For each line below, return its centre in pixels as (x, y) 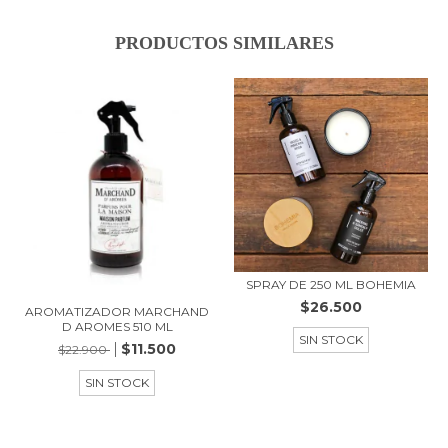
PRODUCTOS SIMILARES (224, 42)
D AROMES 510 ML (117, 327)
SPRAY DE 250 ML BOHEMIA (331, 284)
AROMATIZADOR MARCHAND (117, 312)
